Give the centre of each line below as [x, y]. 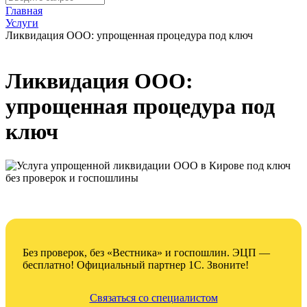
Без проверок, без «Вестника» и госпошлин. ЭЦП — [146, 252]
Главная [24, 11]
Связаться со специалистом [153, 297]
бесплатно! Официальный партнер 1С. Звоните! [136, 265]
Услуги [22, 23]
